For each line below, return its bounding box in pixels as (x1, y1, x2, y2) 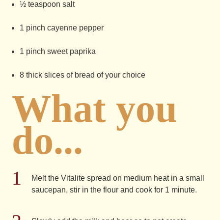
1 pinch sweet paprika (20, 47, 96, 55)
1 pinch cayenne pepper (20, 24, 104, 32)
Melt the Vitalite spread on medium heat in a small (31, 174, 204, 182)
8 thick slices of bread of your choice (20, 71, 145, 79)
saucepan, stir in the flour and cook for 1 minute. (31, 186, 197, 194)
